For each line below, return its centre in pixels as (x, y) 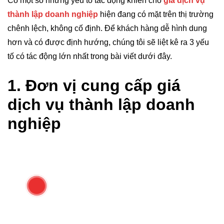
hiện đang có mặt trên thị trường (156, 14)
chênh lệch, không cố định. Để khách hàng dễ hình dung (107, 28)
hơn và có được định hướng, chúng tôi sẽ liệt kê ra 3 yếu (108, 42)
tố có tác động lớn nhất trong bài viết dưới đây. (90, 56)
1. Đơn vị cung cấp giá (94, 85)
